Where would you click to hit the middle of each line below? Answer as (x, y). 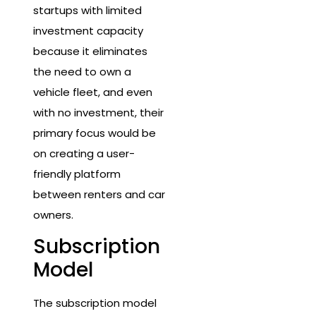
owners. (53, 214)
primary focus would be (95, 133)
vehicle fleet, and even (93, 92)
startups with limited (87, 10)
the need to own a (82, 71)
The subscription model (95, 303)
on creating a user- (84, 153)
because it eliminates (90, 51)
